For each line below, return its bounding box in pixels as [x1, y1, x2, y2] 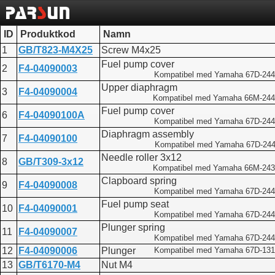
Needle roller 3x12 [101, 152, 182, 163]
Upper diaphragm [101, 82, 177, 93]
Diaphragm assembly [101, 129, 194, 140]
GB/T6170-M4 [18, 260, 80, 271]
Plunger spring [101, 222, 165, 233]
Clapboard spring [101, 176, 177, 187]
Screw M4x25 [101, 45, 161, 56]
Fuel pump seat [101, 199, 169, 210]
